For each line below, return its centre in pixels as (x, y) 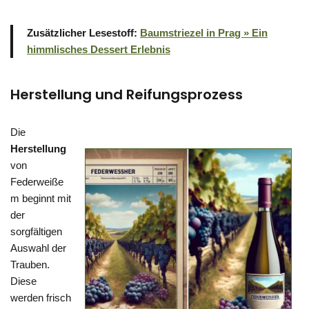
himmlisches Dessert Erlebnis (99, 49)
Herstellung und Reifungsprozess (127, 94)
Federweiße (37, 182)
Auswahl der (38, 248)
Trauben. (30, 265)
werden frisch (41, 298)
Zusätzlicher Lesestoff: (83, 33)
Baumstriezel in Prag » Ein (204, 33)
